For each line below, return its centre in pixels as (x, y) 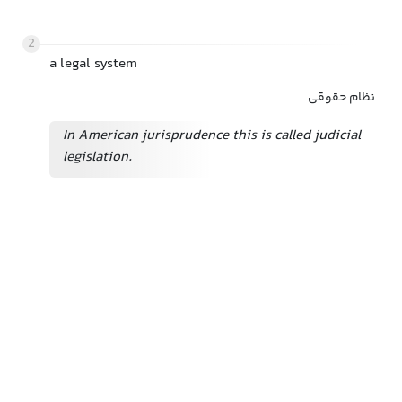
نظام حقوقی (341, 98)
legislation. (97, 157)
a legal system (93, 64)
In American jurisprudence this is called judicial (212, 136)
